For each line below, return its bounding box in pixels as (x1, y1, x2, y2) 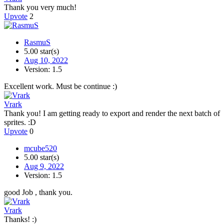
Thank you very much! (4, 3, 76, 12)
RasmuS (24, 38, 50, 47)
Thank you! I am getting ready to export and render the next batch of (4, 109, 220, 118)
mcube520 (24, 144, 57, 153)
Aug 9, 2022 (24, 162, 64, 171)
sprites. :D (4, 118, 36, 127)
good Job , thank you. (4, 188, 72, 197)
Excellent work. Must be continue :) (4, 82, 117, 91)
